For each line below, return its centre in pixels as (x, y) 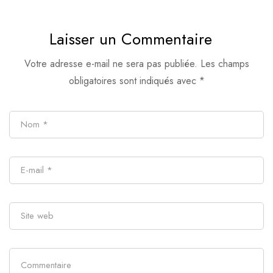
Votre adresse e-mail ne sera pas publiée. (111, 64)
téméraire (171, 13)
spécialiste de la (53, 13)
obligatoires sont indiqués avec (134, 81)
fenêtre (29, 31)
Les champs (225, 64)
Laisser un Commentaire (130, 39)
